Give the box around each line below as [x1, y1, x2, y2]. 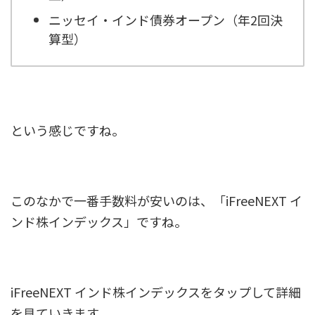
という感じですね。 [11, 121, 124, 139]
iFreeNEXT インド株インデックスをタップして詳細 [11, 283, 301, 301]
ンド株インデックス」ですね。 [11, 212, 187, 231]
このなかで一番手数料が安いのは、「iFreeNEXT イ [11, 191, 302, 210]
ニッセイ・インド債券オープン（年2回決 [49, 10, 283, 29]
